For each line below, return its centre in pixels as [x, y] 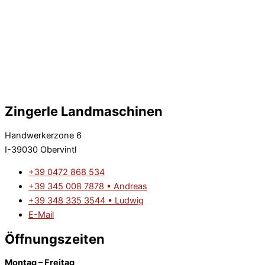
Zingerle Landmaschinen [84, 112]
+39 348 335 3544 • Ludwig [86, 201]
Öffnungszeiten [55, 239]
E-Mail [41, 215]
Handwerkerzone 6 [43, 135]
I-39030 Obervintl [41, 149]
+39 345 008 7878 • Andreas [88, 187]
